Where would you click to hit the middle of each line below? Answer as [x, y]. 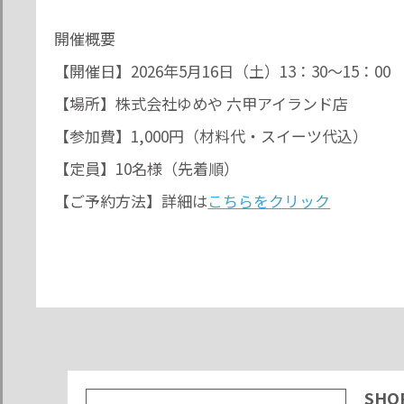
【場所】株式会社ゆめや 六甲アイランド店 [202, 104]
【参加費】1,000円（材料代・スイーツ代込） [211, 136]
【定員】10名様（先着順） [147, 169]
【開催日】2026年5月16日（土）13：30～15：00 [223, 71]
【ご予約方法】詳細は [131, 201]
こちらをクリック [269, 201]
